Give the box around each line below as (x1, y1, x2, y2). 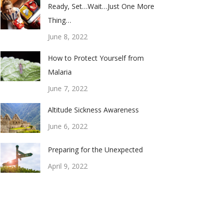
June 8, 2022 (48, 32, 88, 41)
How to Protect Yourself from (48, 53, 144, 63)
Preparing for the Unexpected (48, 145, 143, 154)
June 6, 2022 (48, 121, 88, 131)
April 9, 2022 (48, 161, 88, 171)
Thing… (48, 15, 71, 25)
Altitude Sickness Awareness (48, 105, 139, 114)
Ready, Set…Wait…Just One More (48, 1, 154, 11)
